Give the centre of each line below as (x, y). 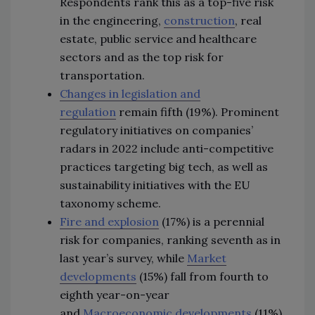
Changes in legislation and (130, 93)
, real (248, 20)
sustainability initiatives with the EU (155, 185)
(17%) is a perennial (212, 221)
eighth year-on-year (115, 294)
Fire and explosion (109, 221)
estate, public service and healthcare (158, 38)
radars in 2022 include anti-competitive (167, 148)
